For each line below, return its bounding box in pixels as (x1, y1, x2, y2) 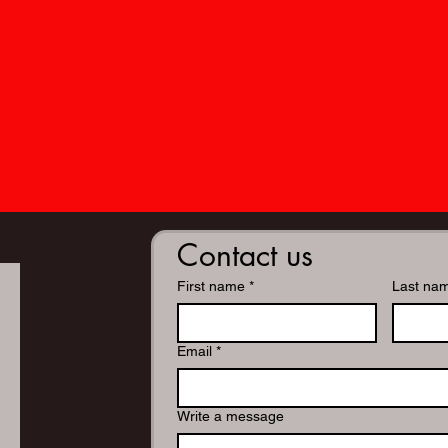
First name (177, 277, 245, 294)
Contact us (177, 234, 313, 275)
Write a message (177, 407, 284, 424)
